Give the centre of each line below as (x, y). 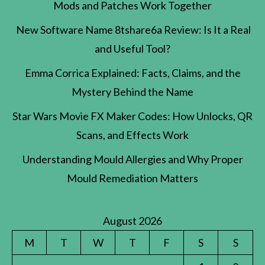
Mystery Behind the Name (132, 92)
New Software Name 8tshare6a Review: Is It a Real (132, 30)
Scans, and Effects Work (132, 135)
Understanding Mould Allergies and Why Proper (132, 159)
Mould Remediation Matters (132, 178)
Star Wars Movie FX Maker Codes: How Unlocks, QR (132, 116)
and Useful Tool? (132, 49)
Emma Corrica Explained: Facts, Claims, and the (132, 73)
